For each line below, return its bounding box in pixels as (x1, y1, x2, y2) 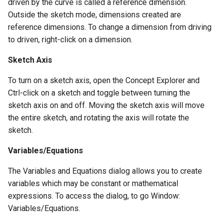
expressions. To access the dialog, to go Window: (8, 191, 180, 201)
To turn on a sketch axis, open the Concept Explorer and (8, 76, 200, 86)
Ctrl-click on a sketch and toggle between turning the (8, 88, 190, 98)
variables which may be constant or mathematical (8, 179, 178, 189)
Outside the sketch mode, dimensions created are (8, 10, 181, 20)
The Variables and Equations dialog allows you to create (8, 166, 202, 176)
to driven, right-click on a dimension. (8, 35, 132, 45)
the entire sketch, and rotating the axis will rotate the (8, 113, 189, 123)
